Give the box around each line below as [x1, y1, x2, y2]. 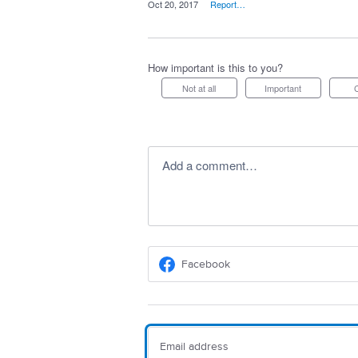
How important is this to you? [147, 60, 283, 75]
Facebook [181, 257, 230, 271]
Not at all [189, 82, 217, 94]
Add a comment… [169, 157, 257, 173]
